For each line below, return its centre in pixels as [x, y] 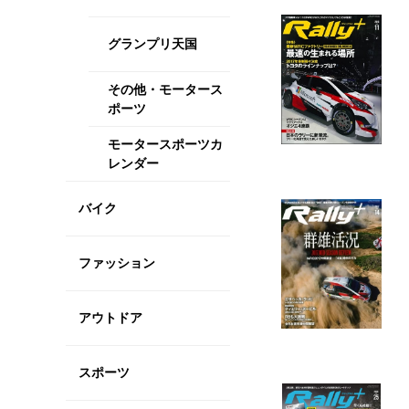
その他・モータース [165, 89]
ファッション [117, 263]
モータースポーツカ [165, 144]
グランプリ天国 [152, 44]
